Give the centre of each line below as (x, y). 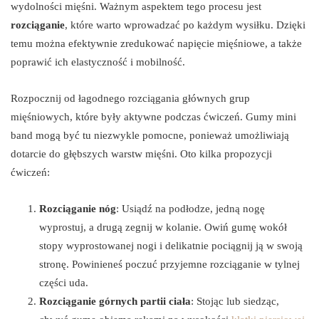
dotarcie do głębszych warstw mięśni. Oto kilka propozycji (141, 153)
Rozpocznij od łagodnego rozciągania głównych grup (130, 98)
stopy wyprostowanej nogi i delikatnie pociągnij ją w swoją (171, 245)
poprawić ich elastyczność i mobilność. (98, 62)
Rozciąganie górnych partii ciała (115, 301)
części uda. (64, 282)
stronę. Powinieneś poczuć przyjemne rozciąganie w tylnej (169, 264)
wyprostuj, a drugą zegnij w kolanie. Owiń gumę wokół (163, 227)
